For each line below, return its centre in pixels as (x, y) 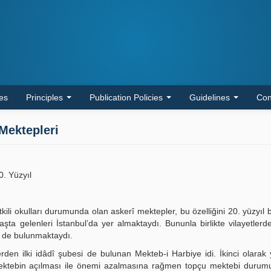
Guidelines (211, 97)
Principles (46, 97)
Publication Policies (127, 97)
